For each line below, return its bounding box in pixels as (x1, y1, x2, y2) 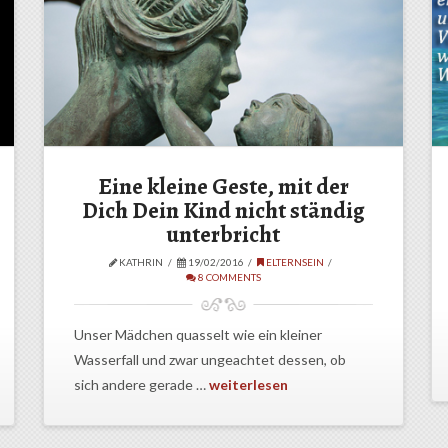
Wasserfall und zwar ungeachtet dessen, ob (73, 351, 346, 369)
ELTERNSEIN (264, 255, 324, 268)
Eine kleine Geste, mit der (97, 170, 349, 202)
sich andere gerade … (73, 376, 209, 394)
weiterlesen (208, 376, 288, 394)
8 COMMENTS (195, 270, 261, 283)
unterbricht (166, 218, 281, 250)
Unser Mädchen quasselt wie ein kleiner (73, 326, 322, 344)
